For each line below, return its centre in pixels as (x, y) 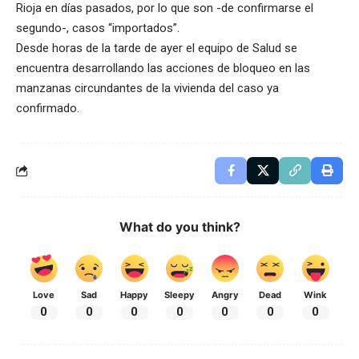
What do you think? (179, 226)
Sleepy (179, 294)
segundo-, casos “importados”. (98, 28)
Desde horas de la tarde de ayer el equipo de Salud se (157, 48)
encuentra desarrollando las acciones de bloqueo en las (163, 68)
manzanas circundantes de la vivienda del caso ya (147, 88)
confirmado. (48, 108)
